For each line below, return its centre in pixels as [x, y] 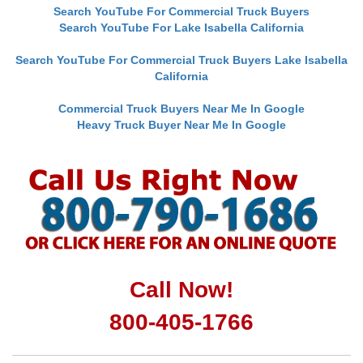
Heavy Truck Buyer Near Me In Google [181, 125]
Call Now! [181, 290]
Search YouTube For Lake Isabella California [181, 28]
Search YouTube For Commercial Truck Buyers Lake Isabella [181, 60]
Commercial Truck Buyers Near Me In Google [181, 109]
